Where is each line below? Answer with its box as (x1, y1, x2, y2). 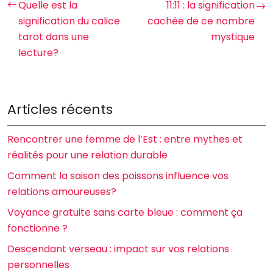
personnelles (7, 258, 69, 272)
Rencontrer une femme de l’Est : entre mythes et (7, 132, 243, 146)
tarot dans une (18, 30, 89, 44)
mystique (211, 30, 255, 44)
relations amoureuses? (7, 185, 116, 199)
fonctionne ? (7, 221, 68, 235)
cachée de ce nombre (147, 14, 255, 28)
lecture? (18, 46, 58, 60)
